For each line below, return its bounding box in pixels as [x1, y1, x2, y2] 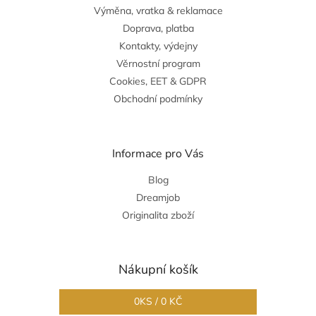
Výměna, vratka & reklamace [93, 4, 223, 17]
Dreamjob [136, 190, 180, 204]
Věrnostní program [116, 56, 200, 70]
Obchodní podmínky [114, 92, 202, 105]
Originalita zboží [122, 208, 194, 221]
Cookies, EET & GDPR [109, 74, 207, 87]
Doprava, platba [122, 21, 194, 35]
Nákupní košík [118, 260, 198, 278]
